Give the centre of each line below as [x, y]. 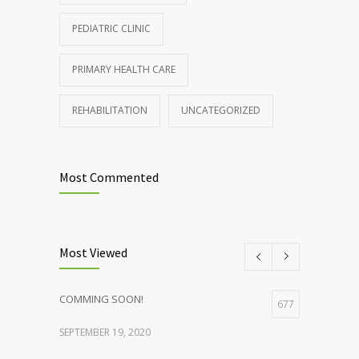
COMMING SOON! [101, 298]
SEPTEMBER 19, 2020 [105, 332]
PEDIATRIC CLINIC [111, 28]
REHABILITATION [110, 110]
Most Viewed [93, 252]
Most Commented [109, 177]
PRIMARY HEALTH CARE [124, 69]
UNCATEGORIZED [221, 110]
